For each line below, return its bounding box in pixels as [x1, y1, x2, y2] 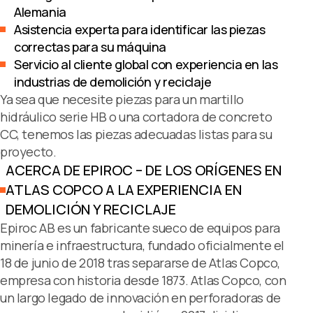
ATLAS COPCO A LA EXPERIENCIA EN [6, 180, 242, 199]
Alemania [14, 3, 66, 20]
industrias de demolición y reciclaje [14, 73, 212, 90]
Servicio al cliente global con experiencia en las [14, 56, 278, 73]
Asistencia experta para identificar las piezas [14, 21, 265, 38]
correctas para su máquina [14, 38, 167, 55]
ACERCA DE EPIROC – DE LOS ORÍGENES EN [6, 161, 282, 180]
